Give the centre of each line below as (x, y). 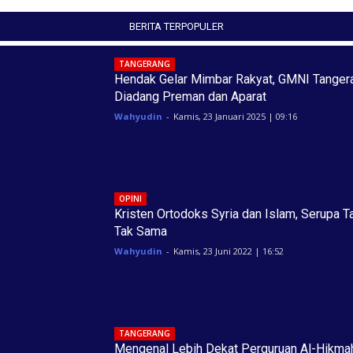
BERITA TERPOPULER (176, 26)
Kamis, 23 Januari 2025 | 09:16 (235, 117)
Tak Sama (140, 232)
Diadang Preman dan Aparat (190, 97)
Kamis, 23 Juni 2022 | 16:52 (228, 251)
